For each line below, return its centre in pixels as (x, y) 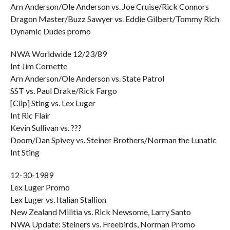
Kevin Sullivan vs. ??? (46, 128)
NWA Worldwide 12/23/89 (58, 54)
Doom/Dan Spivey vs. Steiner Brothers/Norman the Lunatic (113, 140)
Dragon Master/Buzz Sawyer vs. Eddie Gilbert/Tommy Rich (114, 19)
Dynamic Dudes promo (50, 31)
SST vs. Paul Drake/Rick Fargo (63, 91)
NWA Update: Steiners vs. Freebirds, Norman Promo (102, 224)
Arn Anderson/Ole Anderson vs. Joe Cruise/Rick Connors (109, 6)
